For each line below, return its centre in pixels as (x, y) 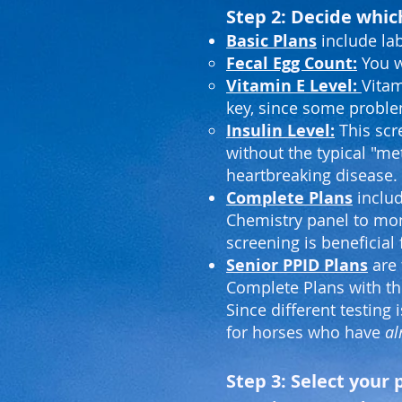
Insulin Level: (280, 131)
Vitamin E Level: (294, 86)
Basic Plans (271, 41)
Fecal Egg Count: (292, 63)
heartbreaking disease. (312, 175)
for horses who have (306, 332)
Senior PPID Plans (297, 265)
